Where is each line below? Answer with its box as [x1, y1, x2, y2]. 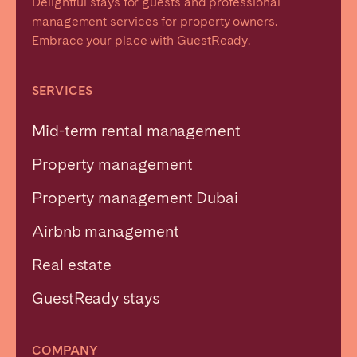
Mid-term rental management [32, 120, 241, 140]
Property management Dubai [32, 187, 238, 207]
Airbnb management [32, 221, 179, 241]
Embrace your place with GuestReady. [32, 32, 251, 48]
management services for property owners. [32, 13, 277, 29]
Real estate [32, 254, 112, 274]
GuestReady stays [32, 288, 159, 308]
